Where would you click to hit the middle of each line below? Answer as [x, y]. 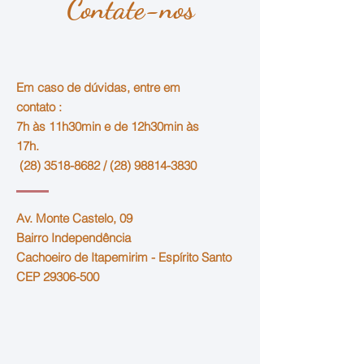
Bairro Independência [74, 238]
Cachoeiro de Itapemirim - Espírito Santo [124, 257]
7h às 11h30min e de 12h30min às [108, 126]
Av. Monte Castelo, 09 [74, 218]
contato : [39, 107]
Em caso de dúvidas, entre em [98, 87]
